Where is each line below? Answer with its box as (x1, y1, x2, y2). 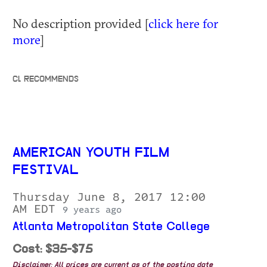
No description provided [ (13, 15, 148, 32)
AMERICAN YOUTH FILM (13, 147, 169, 161)
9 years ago (63, 205, 122, 215)
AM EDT (13, 203, 63, 216)
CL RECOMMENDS (13, 76, 79, 85)
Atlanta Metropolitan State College (13, 221, 210, 234)
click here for (148, 15, 218, 32)
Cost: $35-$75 (13, 244, 92, 256)
